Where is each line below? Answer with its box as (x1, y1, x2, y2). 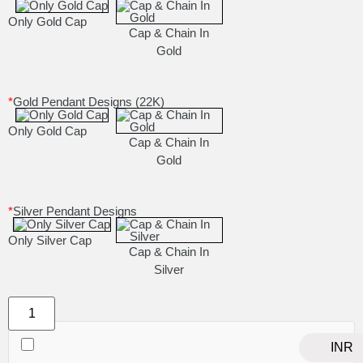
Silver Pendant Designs (13, 204, 137, 219)
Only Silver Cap (8, 233, 92, 248)
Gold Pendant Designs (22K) (13, 95, 164, 109)
